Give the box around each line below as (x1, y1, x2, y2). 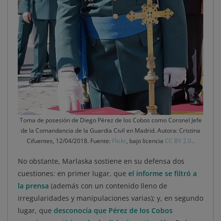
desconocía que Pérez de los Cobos (54, 206, 173, 216)
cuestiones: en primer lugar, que (18, 169, 128, 179)
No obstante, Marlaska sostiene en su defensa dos (18, 156, 184, 166)
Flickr (112, 137, 126, 146)
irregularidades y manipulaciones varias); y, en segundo (18, 193, 203, 203)
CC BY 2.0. (165, 137, 193, 146)
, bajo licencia (126, 137, 165, 146)
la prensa (18, 181, 49, 191)
